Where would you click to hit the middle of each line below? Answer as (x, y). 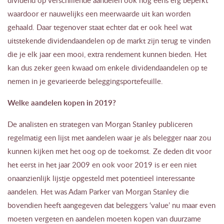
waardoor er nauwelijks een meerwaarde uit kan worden (99, 13)
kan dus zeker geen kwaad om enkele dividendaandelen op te (107, 67)
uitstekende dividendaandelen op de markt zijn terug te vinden (109, 40)
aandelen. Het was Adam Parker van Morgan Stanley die (98, 191)
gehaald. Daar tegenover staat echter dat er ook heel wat (100, 27)
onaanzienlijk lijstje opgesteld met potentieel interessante (101, 178)
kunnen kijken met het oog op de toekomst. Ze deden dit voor (109, 151)
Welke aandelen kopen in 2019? (62, 102)
